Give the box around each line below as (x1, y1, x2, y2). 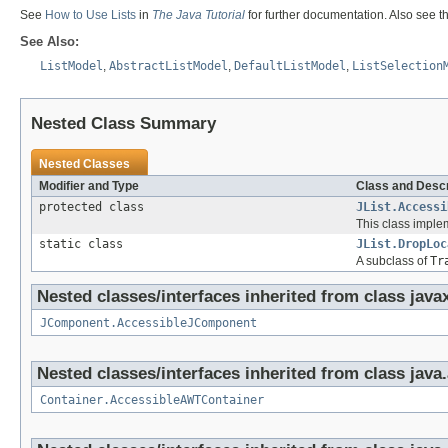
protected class (39, 199, 151, 214)
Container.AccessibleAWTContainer (40, 392, 264, 407)
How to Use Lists (45, 7, 136, 22)
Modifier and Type (39, 178, 139, 193)
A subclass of (356, 253, 430, 268)
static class (39, 236, 130, 251)
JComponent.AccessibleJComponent (40, 315, 257, 330)
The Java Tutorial (152, 7, 245, 22)
